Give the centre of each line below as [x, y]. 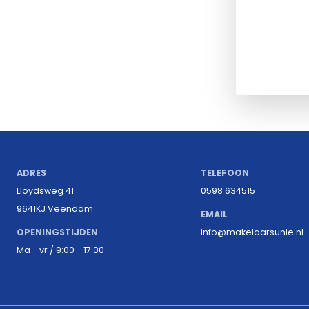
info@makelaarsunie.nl [252, 232]
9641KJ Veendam [55, 208]
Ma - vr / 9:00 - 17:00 [60, 250]
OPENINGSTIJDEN [57, 232]
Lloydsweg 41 [45, 190]
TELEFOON [225, 172]
